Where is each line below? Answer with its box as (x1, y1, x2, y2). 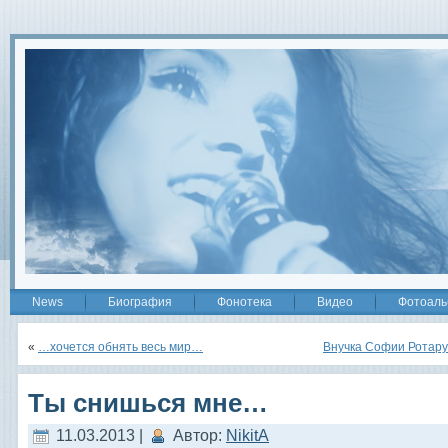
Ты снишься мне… (28, 388, 268, 419)
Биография (108, 295, 172, 309)
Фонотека (217, 295, 272, 309)
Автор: (169, 426, 226, 445)
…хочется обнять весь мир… (38, 340, 203, 354)
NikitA (226, 426, 269, 445)
